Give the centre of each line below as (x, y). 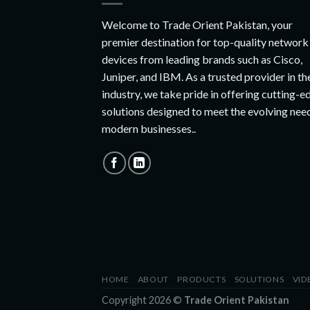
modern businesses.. (149, 129)
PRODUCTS (202, 280)
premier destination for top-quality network (205, 42)
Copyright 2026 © (143, 300)
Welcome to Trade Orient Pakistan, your (197, 25)
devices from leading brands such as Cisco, (202, 60)
